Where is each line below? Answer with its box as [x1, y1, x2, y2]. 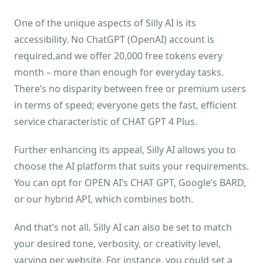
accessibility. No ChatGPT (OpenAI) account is [14, 33, 214, 46]
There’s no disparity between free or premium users [14, 82, 246, 96]
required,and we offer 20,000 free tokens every [14, 49, 222, 63]
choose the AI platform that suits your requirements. [14, 160, 249, 173]
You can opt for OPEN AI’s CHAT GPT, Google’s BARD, [14, 176, 246, 190]
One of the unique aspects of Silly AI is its [14, 16, 196, 30]
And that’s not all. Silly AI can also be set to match [14, 221, 232, 234]
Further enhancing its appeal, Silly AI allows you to [14, 143, 236, 157]
